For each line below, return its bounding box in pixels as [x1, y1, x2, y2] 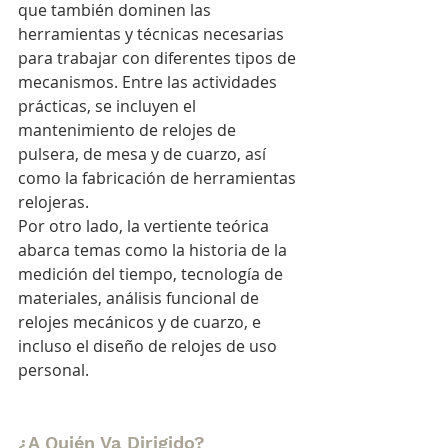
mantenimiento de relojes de [18, 118, 240, 141]
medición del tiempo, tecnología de [18, 262, 287, 285]
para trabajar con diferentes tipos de [18, 46, 300, 69]
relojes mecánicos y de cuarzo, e [18, 310, 265, 333]
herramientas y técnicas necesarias [18, 22, 288, 45]
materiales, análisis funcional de [18, 286, 263, 309]
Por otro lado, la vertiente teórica [18, 214, 273, 237]
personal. [18, 358, 89, 381]
